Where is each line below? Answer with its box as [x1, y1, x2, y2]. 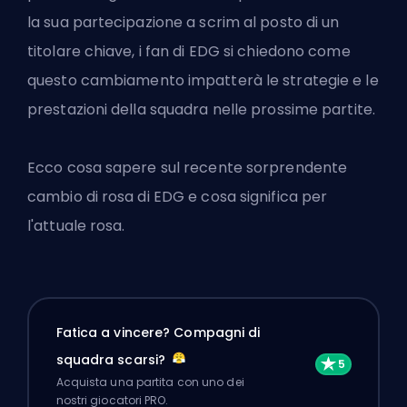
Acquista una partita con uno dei [55, 373, 244, 390]
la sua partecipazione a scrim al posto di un [27, 12, 340, 34]
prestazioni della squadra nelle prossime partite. [27, 99, 375, 121]
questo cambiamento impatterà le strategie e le [27, 70, 379, 92]
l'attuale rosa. [27, 215, 125, 237]
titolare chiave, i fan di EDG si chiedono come [27, 41, 351, 63]
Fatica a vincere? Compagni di [55, 323, 261, 342]
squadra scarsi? [55, 350, 170, 369]
